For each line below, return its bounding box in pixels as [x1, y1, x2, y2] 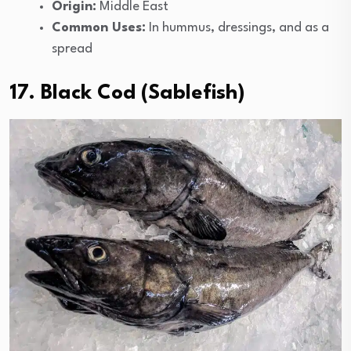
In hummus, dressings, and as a [146, 20, 329, 34]
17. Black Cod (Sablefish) [9, 82, 245, 103]
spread [52, 42, 92, 56]
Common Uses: [52, 20, 146, 34]
